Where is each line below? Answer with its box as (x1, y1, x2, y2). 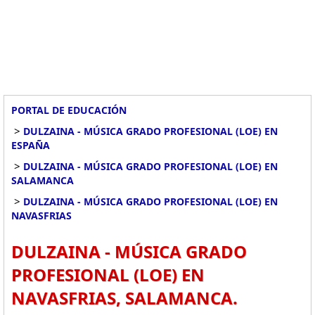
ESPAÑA (11, 139, 50, 152)
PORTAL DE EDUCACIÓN (11, 103, 127, 117)
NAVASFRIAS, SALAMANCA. (11, 286, 238, 309)
